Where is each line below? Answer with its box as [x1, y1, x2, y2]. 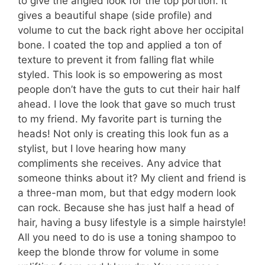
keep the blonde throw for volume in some [18, 246, 219, 258]
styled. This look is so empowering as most [18, 69, 222, 80]
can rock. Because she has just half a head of [18, 202, 234, 214]
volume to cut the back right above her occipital [18, 24, 244, 36]
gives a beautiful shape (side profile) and [18, 9, 212, 21]
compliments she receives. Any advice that [18, 157, 221, 169]
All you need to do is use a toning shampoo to [18, 231, 236, 243]
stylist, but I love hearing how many [18, 143, 186, 154]
